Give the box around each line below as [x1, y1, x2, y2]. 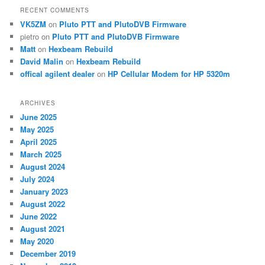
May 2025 [20, 124, 54, 135]
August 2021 [20, 223, 66, 235]
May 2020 [20, 235, 54, 247]
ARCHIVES [20, 99, 56, 108]
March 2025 [20, 148, 62, 160]
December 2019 [20, 248, 76, 260]
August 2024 [20, 161, 66, 173]
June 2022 [20, 211, 57, 222]
